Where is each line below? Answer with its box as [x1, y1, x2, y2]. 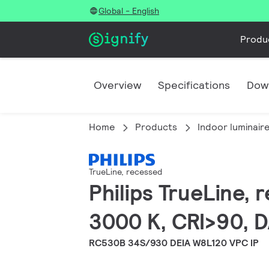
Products [135, 121, 177, 133]
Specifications [158, 78, 230, 92]
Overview [94, 78, 141, 92]
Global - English [98, 5, 159, 16]
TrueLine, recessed [89, 166, 162, 178]
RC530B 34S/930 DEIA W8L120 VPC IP [89, 237, 259, 250]
